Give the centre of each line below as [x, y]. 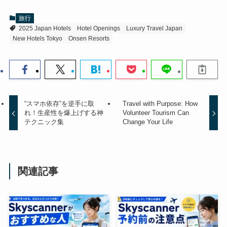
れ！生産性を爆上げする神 [64, 113]
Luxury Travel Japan [154, 28]
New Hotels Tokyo [37, 38]
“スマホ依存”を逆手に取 [60, 104]
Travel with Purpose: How [160, 104]
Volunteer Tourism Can [156, 113]
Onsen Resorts [89, 38]
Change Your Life [147, 122]
